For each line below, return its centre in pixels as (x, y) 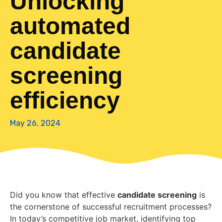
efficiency (65, 101)
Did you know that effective (64, 195)
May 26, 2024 (35, 123)
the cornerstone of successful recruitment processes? (111, 207)
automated (70, 26)
